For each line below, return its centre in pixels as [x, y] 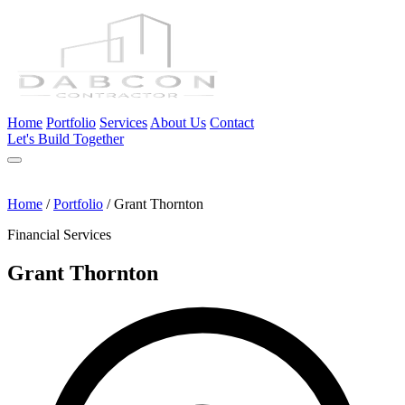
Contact [232, 122]
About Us [178, 122]
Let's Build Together [66, 139]
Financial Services [59, 235]
